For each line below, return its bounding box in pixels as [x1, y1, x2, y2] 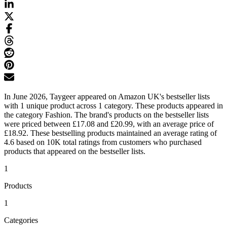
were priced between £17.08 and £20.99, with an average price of [4, 120, 214, 129]
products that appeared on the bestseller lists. [4, 147, 145, 156]
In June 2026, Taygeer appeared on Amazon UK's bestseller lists [4, 92, 210, 101]
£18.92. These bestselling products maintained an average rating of [4, 129, 217, 138]
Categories [4, 216, 38, 225]
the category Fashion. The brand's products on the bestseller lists [4, 110, 209, 120]
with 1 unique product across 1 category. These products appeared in [4, 101, 223, 110]
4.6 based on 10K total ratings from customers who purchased [4, 138, 202, 147]
